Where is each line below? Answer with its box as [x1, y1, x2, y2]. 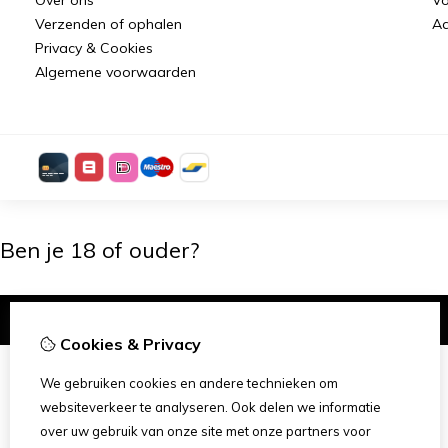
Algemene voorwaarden [35, 62, 196, 81]
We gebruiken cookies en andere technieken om [40, 375, 338, 391]
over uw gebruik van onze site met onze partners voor [40, 423, 371, 439]
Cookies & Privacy [56, 334, 201, 354]
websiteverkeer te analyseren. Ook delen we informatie [40, 399, 381, 415]
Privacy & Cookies [35, 38, 153, 57]
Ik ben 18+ [302, 310, 370, 329]
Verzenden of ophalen [35, 14, 182, 33]
